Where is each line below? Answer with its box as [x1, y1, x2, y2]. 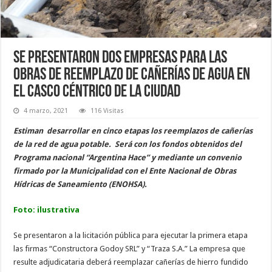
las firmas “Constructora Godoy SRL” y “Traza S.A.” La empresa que [13, 243, 246, 253]
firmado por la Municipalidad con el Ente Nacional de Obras [13, 166, 237, 175]
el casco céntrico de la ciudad [13, 83, 181, 101]
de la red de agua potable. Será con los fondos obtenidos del [13, 139, 242, 149]
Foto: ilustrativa [13, 205, 80, 214]
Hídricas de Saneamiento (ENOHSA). [13, 179, 148, 189]
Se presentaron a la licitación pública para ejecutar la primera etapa [13, 230, 248, 240]
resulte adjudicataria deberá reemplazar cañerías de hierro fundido [13, 257, 249, 267]
